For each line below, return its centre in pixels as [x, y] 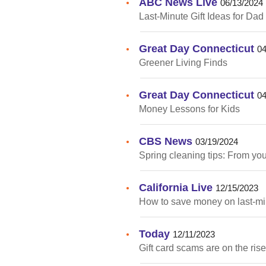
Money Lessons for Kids [189, 109]
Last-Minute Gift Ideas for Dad [201, 16]
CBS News [166, 141]
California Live [176, 187]
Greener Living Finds [183, 62]
